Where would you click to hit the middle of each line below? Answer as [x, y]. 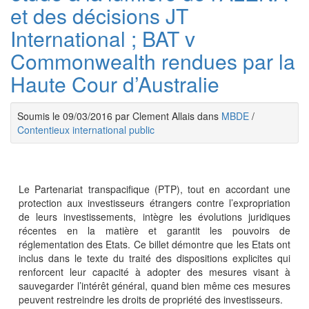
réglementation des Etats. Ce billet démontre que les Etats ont [154, 244]
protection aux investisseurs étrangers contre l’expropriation [154, 203]
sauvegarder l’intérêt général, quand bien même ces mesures [154, 286]
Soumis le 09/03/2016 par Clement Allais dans [119, 116]
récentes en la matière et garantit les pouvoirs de [154, 230]
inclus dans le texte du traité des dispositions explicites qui [154, 258]
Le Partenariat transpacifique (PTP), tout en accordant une [154, 189]
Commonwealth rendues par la [153, 61]
